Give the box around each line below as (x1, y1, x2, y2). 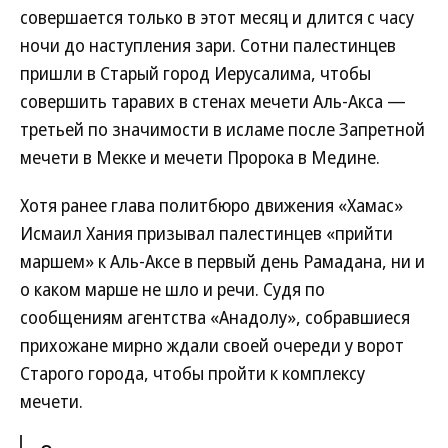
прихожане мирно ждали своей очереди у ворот (20, 333, 404, 357)
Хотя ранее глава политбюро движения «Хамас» (20, 193, 403, 217)
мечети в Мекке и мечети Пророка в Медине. (20, 145, 380, 169)
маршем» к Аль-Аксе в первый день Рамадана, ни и (20, 249, 425, 273)
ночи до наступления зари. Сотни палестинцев (20, 33, 396, 57)
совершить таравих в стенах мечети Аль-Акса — (20, 89, 406, 113)
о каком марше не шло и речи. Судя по (20, 277, 325, 301)
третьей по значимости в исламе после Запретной (20, 117, 425, 141)
